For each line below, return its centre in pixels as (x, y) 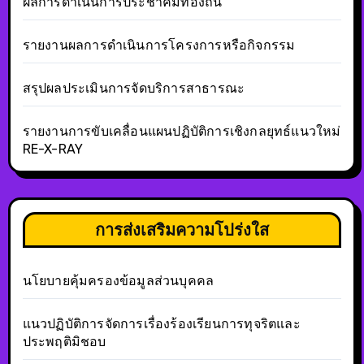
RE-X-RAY (53, 149)
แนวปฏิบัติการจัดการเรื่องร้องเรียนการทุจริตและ (161, 324)
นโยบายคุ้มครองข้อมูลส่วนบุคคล (118, 281)
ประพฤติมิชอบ (64, 342)
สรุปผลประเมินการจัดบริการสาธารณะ (134, 89)
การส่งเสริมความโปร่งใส (182, 230)
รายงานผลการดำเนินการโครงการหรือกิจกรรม (159, 45)
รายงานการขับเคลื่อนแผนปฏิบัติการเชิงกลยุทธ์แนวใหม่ (182, 132)
